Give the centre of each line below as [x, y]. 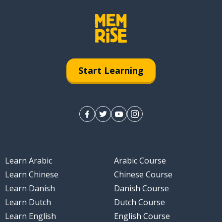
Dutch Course [139, 202]
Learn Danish [30, 189]
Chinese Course [143, 175]
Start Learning [111, 70]
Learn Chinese [31, 175]
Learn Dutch [28, 202]
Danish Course [141, 189]
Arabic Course [140, 161]
